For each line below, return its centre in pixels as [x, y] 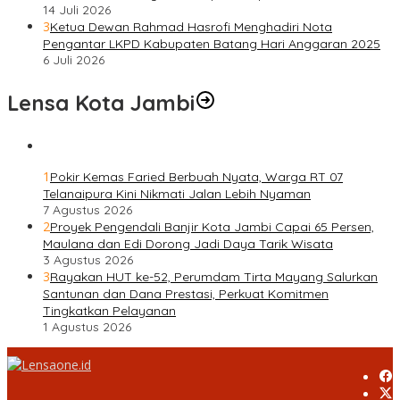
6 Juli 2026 [74, 59]
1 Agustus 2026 [87, 326]
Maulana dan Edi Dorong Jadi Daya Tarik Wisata [188, 243]
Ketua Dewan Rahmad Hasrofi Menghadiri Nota [191, 26]
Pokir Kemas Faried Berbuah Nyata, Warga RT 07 [196, 176]
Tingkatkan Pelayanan [109, 310]
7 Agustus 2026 [87, 209]
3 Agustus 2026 [88, 259]
